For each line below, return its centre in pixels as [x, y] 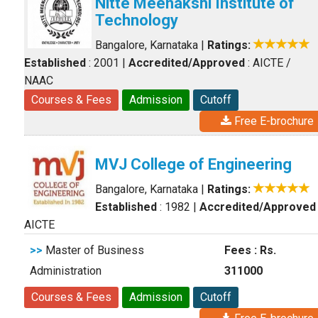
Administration [66, 271]
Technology [137, 21]
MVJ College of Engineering [193, 165]
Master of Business [93, 251]
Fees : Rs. [250, 251]
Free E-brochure [273, 121]
